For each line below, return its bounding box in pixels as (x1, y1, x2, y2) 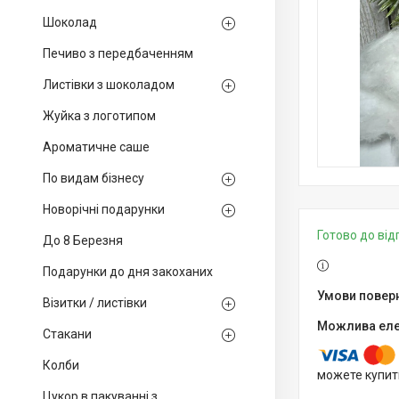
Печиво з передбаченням (43, 46, 193, 61)
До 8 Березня (43, 233, 123, 248)
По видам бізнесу (43, 171, 144, 185)
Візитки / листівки (43, 296, 147, 310)
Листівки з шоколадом (43, 77, 175, 92)
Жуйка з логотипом (43, 109, 156, 123)
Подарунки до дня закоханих (43, 265, 213, 279)
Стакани (43, 327, 92, 341)
